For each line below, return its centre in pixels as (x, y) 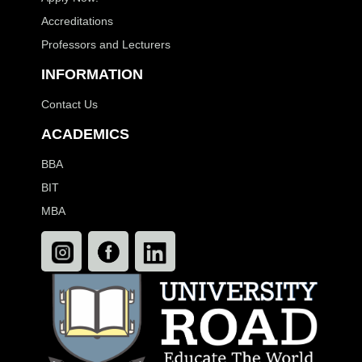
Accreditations (77, 21)
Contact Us (69, 105)
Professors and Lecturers (105, 45)
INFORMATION (92, 75)
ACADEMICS (85, 135)
